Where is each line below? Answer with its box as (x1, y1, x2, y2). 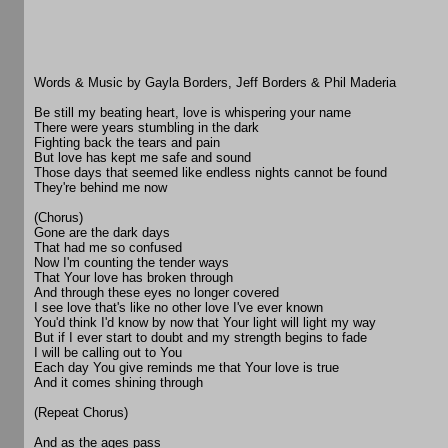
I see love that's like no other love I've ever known (34, 300, 323, 316)
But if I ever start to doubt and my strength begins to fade (34, 330, 367, 346)
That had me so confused (34, 240, 182, 256)
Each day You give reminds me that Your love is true (34, 360, 339, 376)
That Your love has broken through (34, 270, 233, 286)
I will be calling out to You (34, 345, 182, 361)
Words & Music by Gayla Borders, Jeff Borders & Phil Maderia (34, 75, 396, 91)
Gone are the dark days (34, 225, 170, 241)
